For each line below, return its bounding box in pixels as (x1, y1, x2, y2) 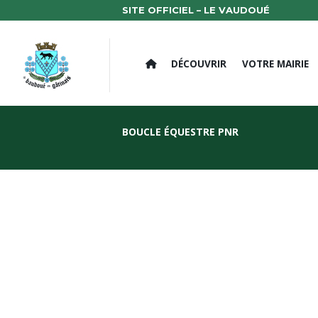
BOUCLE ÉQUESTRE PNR (122, 124, 238, 138)
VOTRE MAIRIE (241, 57, 309, 71)
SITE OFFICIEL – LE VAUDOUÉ (122, 4, 270, 16)
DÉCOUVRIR (171, 57, 227, 71)
